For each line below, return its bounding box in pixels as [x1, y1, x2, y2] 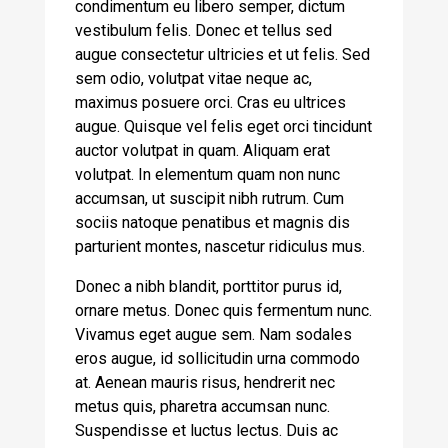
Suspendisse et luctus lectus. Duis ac [75, 421, 338, 440]
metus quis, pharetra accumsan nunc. [75, 397, 330, 416]
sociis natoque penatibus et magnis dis [75, 213, 350, 232]
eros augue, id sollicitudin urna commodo [75, 349, 360, 368]
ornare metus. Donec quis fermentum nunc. [75, 301, 372, 320]
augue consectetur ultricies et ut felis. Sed [75, 45, 370, 64]
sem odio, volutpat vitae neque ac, [75, 69, 312, 88]
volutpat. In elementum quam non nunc [75, 165, 340, 184]
